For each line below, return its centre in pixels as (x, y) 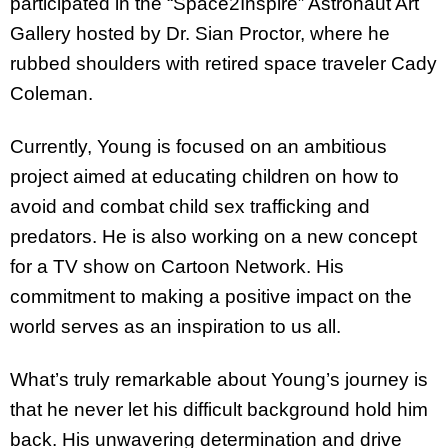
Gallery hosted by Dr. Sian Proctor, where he (200, 33)
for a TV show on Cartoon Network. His (177, 266)
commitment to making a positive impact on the (211, 296)
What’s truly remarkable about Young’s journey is (219, 379)
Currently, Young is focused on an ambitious (198, 146)
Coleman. (51, 93)
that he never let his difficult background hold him (219, 409)
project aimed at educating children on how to (204, 176)
